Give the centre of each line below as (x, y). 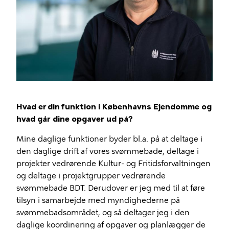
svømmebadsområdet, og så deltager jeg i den (103, 212)
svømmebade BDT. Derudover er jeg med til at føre (111, 188)
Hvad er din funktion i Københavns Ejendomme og (114, 107)
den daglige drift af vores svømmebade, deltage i (108, 151)
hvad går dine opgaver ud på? (75, 119)
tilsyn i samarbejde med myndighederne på (98, 200)
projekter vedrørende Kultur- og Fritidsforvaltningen (113, 163)
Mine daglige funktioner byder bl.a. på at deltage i (109, 139)
